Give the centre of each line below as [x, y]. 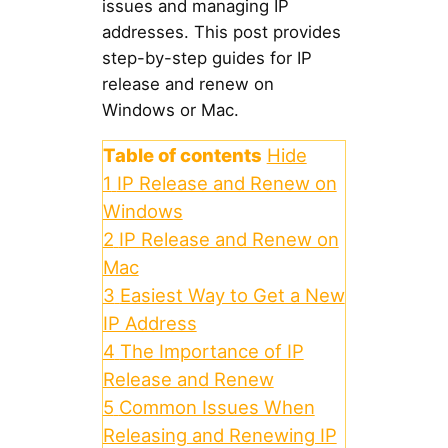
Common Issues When [216, 406]
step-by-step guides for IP [206, 57]
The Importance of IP [211, 350]
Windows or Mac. [170, 109]
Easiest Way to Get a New [232, 294]
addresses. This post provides [221, 31]
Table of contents [182, 154]
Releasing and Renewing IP [219, 434]
